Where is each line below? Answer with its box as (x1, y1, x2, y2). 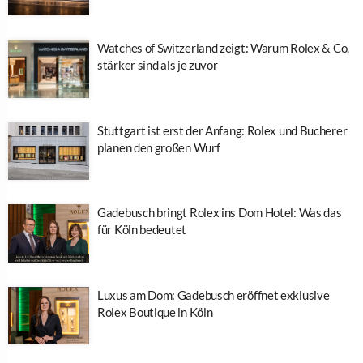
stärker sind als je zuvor (97, 58, 218, 73)
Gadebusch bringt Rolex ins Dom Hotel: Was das (97, 205, 342, 220)
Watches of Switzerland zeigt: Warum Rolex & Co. (97, 41, 349, 56)
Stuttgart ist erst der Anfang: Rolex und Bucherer (97, 122, 348, 138)
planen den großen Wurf (97, 139, 220, 155)
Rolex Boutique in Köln (97, 304, 213, 319)
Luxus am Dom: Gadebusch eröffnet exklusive (97, 287, 330, 302)
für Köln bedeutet (97, 222, 186, 237)
